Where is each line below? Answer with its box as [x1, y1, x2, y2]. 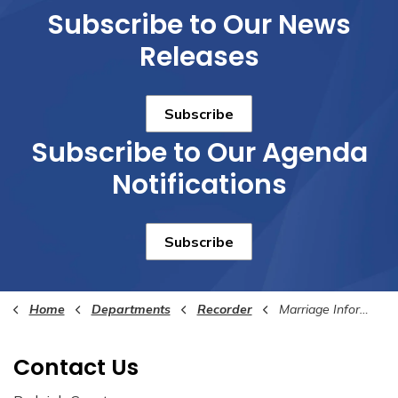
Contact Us [13, 352, 139, 383]
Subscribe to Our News [47, 6, 351, 44]
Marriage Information [278, 301, 360, 317]
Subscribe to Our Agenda [30, 134, 368, 171]
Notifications [111, 166, 287, 203]
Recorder [196, 301, 252, 317]
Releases [139, 38, 259, 76]
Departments [91, 301, 171, 317]
